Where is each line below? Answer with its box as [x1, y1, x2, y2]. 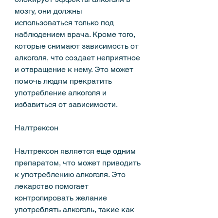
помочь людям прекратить [15, 76, 112, 86]
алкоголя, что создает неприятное [15, 53, 140, 62]
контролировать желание [15, 193, 107, 202]
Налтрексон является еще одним [15, 146, 136, 156]
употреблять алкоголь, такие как [15, 204, 134, 214]
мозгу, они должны [15, 6, 82, 16]
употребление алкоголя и [15, 88, 107, 97]
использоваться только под [15, 18, 114, 27]
